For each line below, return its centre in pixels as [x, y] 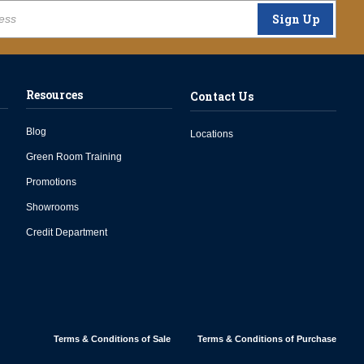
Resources [54, 95]
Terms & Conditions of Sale [112, 339]
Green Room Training [74, 157]
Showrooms [52, 207]
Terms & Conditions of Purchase [267, 339]
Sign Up [295, 19]
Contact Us [222, 96]
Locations [212, 134]
